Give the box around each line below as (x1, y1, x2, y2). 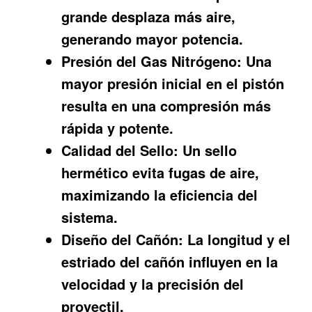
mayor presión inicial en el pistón (61, 73, 285, 94)
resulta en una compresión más (61, 95, 272, 116)
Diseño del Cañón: (61, 229, 184, 250)
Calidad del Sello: (61, 140, 179, 161)
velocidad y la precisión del (61, 274, 244, 295)
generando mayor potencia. (61, 29, 244, 49)
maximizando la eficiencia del (61, 185, 258, 205)
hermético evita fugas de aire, (61, 162, 260, 183)
